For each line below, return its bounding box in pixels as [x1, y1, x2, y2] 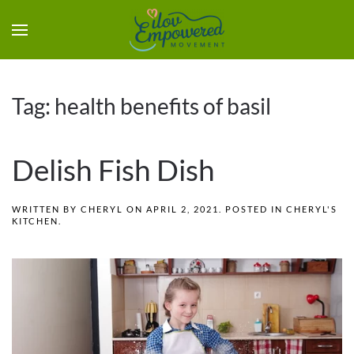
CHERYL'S [286, 204, 337, 214]
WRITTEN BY [12, 204, 81, 214]
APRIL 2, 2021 [146, 204, 219, 214]
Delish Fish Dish [12, 153, 215, 187]
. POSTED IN [219, 204, 286, 214]
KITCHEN [12, 216, 58, 226]
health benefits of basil [55, 92, 271, 119]
